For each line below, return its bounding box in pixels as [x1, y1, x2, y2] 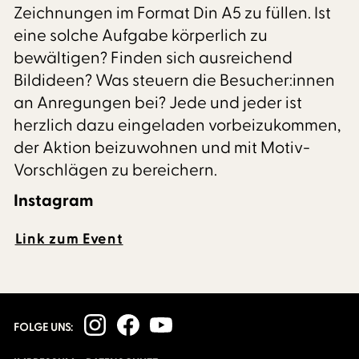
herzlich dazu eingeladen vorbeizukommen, [14, 115, 341, 137]
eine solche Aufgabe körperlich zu [14, 25, 268, 47]
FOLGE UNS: [14, 321, 74, 336]
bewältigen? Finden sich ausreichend [14, 47, 293, 70]
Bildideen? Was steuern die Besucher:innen [14, 70, 336, 92]
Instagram [14, 190, 95, 212]
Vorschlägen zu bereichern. [14, 159, 218, 182]
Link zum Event [14, 229, 123, 248]
